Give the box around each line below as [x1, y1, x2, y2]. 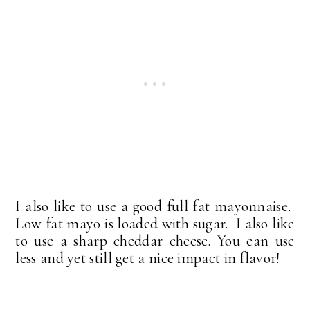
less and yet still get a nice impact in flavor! [15, 249, 280, 268]
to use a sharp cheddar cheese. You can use [15, 232, 295, 250]
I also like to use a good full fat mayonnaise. [15, 197, 295, 216]
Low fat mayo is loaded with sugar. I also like [15, 215, 295, 233]
